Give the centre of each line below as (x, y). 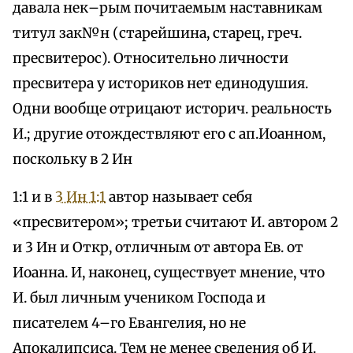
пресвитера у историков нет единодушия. (160, 84)
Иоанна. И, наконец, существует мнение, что (169, 273)
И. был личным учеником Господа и (139, 298)
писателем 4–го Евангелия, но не (129, 323)
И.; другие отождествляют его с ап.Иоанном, (169, 134)
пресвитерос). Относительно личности (150, 59)
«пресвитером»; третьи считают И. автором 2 (175, 223)
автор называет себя (179, 197)
